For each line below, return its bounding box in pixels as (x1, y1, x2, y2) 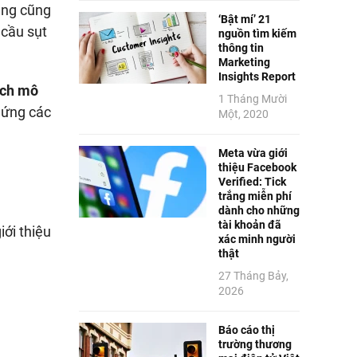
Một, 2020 (218, 108, 269, 121)
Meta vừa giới (218, 147, 288, 160)
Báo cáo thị (218, 324, 275, 337)
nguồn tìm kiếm (218, 27, 296, 41)
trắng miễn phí (218, 190, 292, 203)
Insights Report (218, 70, 296, 84)
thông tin (218, 41, 264, 55)
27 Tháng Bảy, (218, 269, 288, 283)
